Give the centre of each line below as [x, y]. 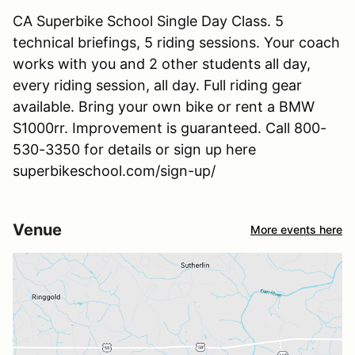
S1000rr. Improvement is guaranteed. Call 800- [170, 128]
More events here [296, 230]
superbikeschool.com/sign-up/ [114, 170]
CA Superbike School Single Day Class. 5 [148, 21]
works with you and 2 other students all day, [162, 63]
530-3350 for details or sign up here [134, 149]
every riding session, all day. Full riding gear [157, 85]
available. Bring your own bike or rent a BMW [164, 106]
